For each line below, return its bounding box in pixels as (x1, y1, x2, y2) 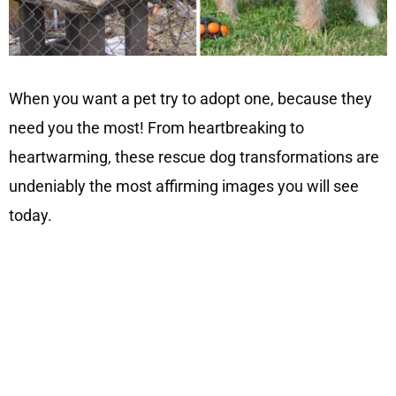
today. (9, 205, 56, 225)
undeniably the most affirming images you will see (9, 176, 359, 195)
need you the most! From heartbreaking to (9, 118, 304, 137)
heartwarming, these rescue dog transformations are (9, 147, 379, 166)
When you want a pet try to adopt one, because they (9, 88, 372, 108)
